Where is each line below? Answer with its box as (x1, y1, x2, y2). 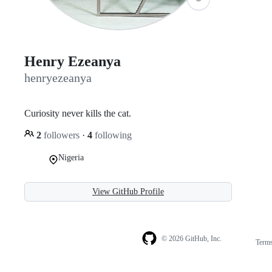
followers (41, 129, 82, 140)
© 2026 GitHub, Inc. (161, 234, 222, 243)
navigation (226, 249, 265, 259)
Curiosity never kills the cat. (24, 107, 131, 118)
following (92, 129, 132, 140)
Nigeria (58, 152, 84, 162)
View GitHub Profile (92, 186, 164, 196)
